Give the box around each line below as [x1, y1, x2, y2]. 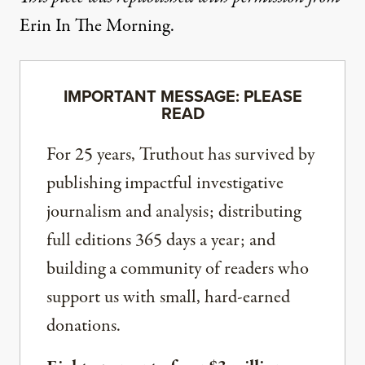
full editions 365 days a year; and [46, 227, 275, 254]
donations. [46, 313, 121, 340]
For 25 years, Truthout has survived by [46, 142, 314, 169]
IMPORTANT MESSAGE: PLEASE [63, 84, 302, 108]
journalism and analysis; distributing [46, 199, 301, 226]
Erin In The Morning [20, 13, 170, 40]
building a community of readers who [46, 256, 309, 283]
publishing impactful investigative [46, 170, 284, 197]
